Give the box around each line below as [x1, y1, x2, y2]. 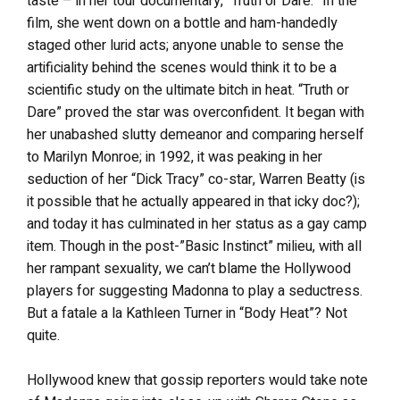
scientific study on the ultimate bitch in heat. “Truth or [27, 79, 349, 101]
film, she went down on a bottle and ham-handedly [27, 12, 337, 34]
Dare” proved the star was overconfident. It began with [27, 102, 364, 123]
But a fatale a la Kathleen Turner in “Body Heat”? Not [27, 303, 347, 324]
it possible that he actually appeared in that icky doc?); [27, 191, 360, 212]
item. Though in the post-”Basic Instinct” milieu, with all [27, 236, 362, 257]
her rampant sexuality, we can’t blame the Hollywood [27, 258, 351, 279]
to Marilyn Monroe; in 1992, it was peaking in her [27, 146, 322, 168]
